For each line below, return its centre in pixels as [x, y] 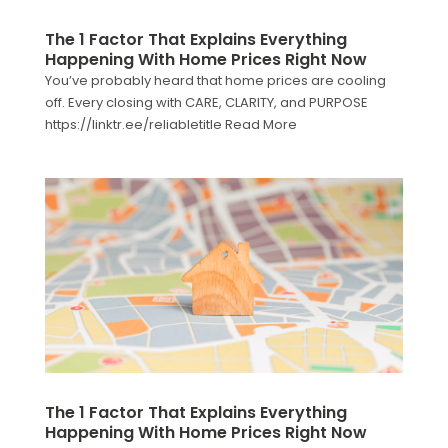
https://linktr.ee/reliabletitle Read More [170, 124]
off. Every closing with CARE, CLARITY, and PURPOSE [206, 102]
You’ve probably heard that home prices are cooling [215, 80]
